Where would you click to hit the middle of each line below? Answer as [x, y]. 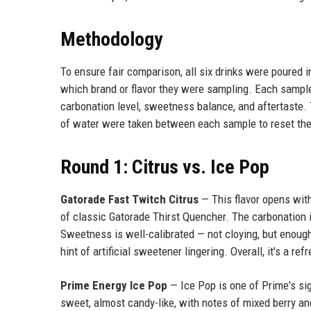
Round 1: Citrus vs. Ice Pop [165, 167]
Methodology [111, 39]
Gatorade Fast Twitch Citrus [129, 199]
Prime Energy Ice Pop [114, 285]
